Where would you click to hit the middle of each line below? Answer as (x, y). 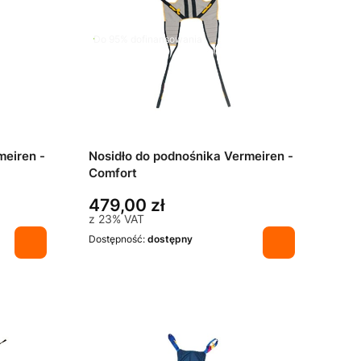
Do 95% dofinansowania (148, 39)
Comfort (113, 174)
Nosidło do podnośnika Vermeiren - (191, 157)
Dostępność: (118, 239)
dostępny (170, 239)
